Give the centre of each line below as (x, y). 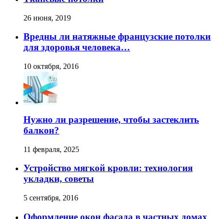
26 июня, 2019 (47, 18)
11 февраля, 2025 (51, 149)
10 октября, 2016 (51, 66)
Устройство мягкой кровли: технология (108, 168)
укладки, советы (59, 179)
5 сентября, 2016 (51, 198)
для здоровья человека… (77, 47)
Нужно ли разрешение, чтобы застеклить (111, 119)
